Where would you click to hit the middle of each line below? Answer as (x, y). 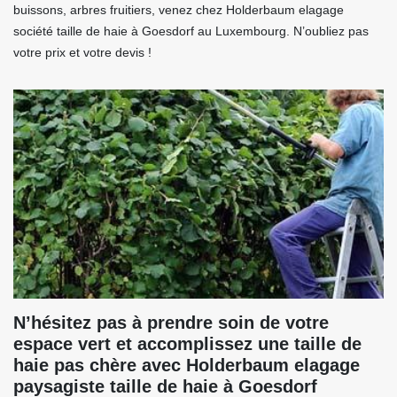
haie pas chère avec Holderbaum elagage (187, 366)
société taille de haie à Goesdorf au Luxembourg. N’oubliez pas (191, 31)
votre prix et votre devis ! (82, 53)
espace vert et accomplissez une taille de (187, 344)
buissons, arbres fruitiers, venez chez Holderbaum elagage (179, 10)
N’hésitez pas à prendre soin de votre (171, 323)
